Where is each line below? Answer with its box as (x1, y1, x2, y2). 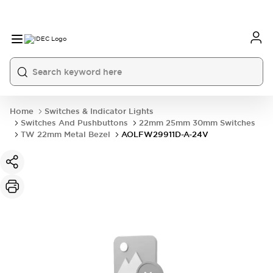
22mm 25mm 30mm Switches (139, 118, 255, 128)
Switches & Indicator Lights (44, 106, 154, 116)
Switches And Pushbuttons (21, 118, 128, 128)
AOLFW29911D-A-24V (121, 129, 208, 140)
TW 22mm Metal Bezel (21, 129, 110, 140)
